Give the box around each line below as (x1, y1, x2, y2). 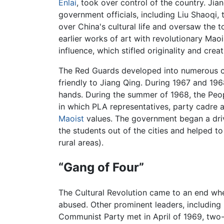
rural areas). (58, 137, 103, 147)
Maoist (58, 113, 84, 123)
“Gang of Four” (58, 159, 144, 174)
